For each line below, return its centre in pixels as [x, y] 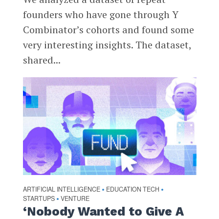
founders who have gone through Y [100, 14]
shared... [42, 60]
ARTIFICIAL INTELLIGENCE [61, 189]
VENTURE [75, 198]
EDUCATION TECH [132, 189]
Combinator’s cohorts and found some [108, 30]
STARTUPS [39, 198]
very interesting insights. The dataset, [107, 45]
